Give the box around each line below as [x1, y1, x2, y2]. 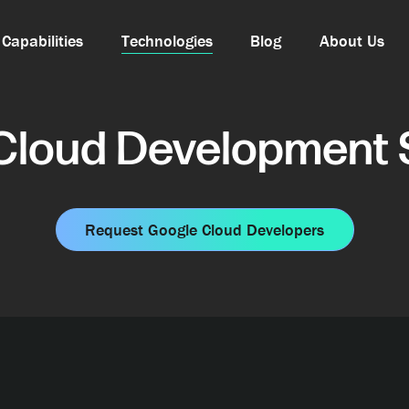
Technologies [121, 30, 213, 52]
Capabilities [2, 30, 84, 52]
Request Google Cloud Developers [85, 219, 324, 241]
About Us [319, 30, 384, 52]
